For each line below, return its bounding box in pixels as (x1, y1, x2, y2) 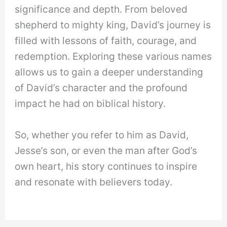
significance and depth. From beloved (15, 3, 188, 16)
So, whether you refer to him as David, (15, 128, 189, 141)
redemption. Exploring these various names (15, 50, 212, 63)
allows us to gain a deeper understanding (15, 66, 204, 79)
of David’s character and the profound (15, 82, 188, 94)
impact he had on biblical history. (15, 97, 166, 110)
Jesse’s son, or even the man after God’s (15, 144, 198, 157)
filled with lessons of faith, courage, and (15, 34, 197, 47)
